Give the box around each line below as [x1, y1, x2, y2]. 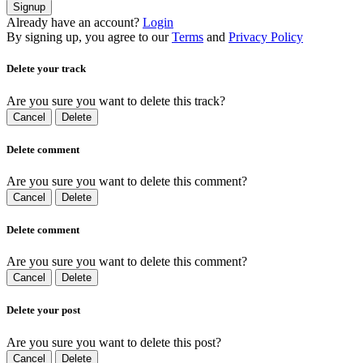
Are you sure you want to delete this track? [6, 93, 225, 108]
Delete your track [6, 62, 86, 75]
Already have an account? [6, 15, 139, 30]
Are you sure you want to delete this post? [6, 335, 221, 349]
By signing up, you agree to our [6, 30, 169, 45]
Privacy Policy [228, 30, 303, 45]
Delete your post [6, 304, 80, 317]
